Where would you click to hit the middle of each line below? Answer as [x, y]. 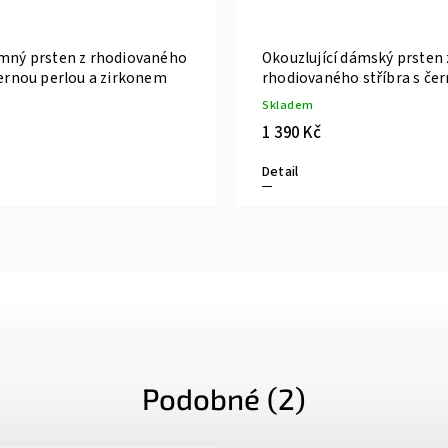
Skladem [288, 104]
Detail [280, 171]
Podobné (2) [224, 398]
